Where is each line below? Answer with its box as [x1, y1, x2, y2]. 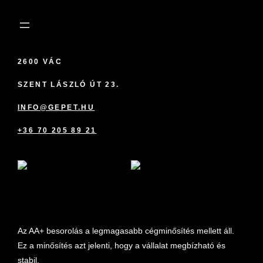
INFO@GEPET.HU [18, 103, 95, 112]
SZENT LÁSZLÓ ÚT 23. [18, 80, 120, 89]
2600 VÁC [18, 58, 63, 66]
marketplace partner [18, 186, 123, 198]
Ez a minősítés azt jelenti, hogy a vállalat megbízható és [18, 241, 225, 250]
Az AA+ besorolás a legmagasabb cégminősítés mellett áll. [18, 226, 234, 235]
